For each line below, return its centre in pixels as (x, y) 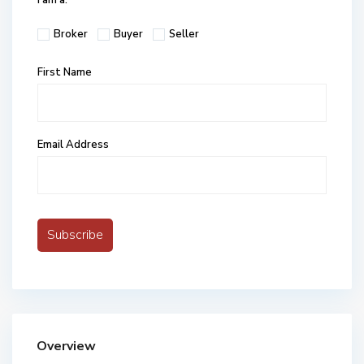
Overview (66, 346)
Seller (184, 34)
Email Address (73, 145)
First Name (65, 72)
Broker (71, 34)
